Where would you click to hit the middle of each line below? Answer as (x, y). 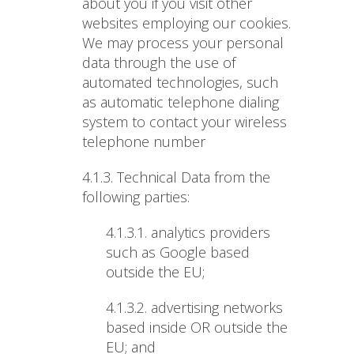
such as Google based (178, 252)
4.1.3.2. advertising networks (194, 308)
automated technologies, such (180, 83)
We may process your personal (183, 43)
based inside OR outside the (197, 328)
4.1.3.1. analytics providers (188, 233)
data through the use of (159, 63)
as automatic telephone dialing (181, 102)
